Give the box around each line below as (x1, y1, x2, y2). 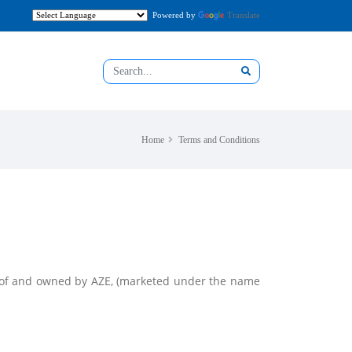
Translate (227, 11, 260, 20)
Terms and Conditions (178, 134, 260, 145)
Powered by (148, 11, 198, 20)
